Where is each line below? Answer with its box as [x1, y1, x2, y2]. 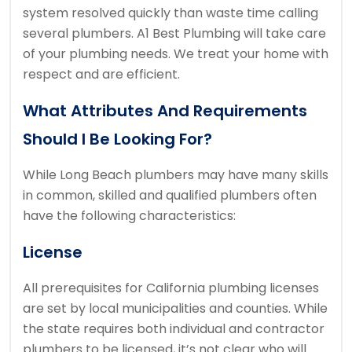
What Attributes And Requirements [23, 100, 307, 123]
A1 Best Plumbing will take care [137, 24, 326, 43]
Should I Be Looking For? [23, 128, 212, 151]
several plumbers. [23, 24, 137, 43]
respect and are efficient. [23, 65, 180, 84]
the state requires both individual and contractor [23, 320, 324, 339]
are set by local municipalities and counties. [23, 299, 294, 318]
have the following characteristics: [23, 207, 236, 225]
